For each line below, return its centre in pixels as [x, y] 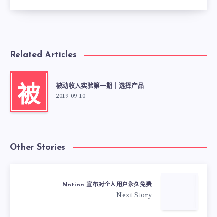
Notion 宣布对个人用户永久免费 [107, 185]
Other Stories [38, 147]
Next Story [134, 195]
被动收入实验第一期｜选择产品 [100, 86]
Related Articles [43, 55]
